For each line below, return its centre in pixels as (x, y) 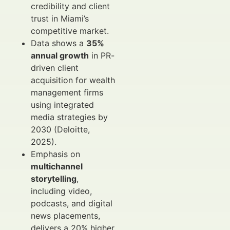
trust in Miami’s (60, 18)
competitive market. (70, 31)
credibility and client (70, 6)
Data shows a (59, 43)
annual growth (60, 55)
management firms (67, 92)
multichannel (57, 166)
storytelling (54, 179)
